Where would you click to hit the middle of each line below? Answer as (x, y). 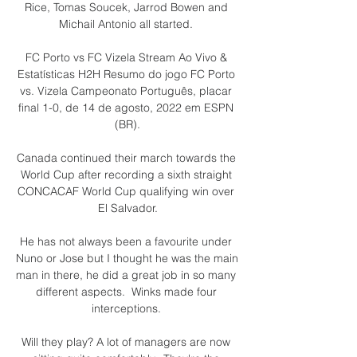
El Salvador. (127, 208)
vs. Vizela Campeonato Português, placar (126, 90)
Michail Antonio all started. (127, 24)
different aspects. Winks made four (126, 291)
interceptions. (127, 308)
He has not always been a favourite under (126, 241)
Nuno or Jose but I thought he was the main (127, 258)
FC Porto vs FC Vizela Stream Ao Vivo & (126, 57)
